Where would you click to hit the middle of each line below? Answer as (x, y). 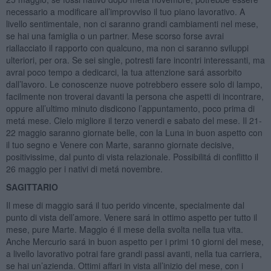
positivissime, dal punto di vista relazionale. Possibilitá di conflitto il (132, 156)
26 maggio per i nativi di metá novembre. (84, 168)
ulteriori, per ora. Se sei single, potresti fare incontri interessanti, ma (135, 60)
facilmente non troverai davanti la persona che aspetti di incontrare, (135, 96)
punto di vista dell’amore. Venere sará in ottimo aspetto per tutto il (131, 217)
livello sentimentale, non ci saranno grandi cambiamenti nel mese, (132, 23)
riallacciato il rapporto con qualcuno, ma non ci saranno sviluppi (127, 47)
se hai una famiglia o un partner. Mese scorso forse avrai (115, 35)
